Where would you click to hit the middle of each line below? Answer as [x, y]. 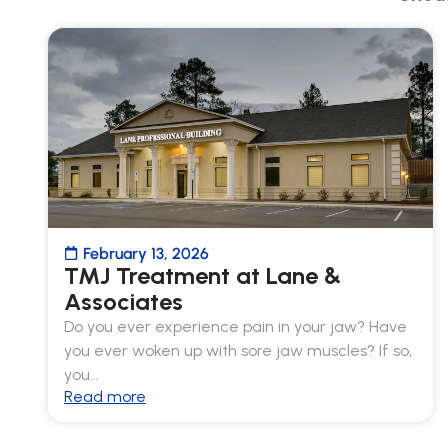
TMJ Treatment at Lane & [202, 275]
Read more [105, 396]
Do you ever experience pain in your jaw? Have [235, 326]
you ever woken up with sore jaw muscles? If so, [238, 350]
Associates [123, 301]
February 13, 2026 [146, 253]
